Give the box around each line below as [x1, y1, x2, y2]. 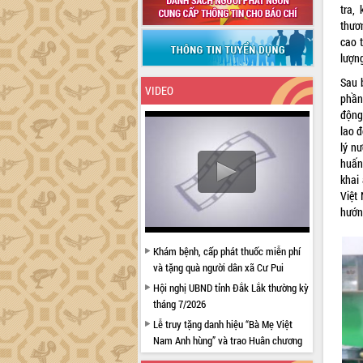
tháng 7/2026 [152, 297, 206, 311]
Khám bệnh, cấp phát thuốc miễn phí [152, 244, 301, 258]
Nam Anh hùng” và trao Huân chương [152, 333, 302, 348]
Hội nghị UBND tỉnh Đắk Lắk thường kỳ [152, 280, 309, 295]
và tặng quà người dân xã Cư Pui [152, 260, 284, 275]
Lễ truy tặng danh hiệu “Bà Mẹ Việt [152, 317, 293, 331]
